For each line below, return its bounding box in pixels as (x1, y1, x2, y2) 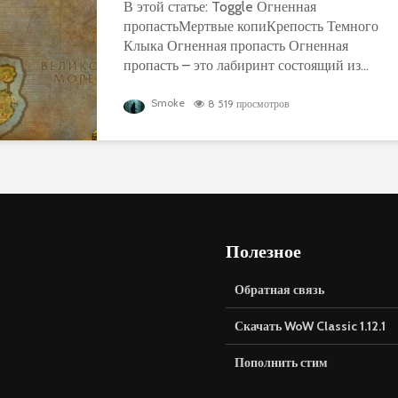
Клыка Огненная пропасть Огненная (123, 36, 348, 54)
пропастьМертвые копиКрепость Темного (123, 17, 378, 35)
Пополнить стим (235, 354, 328, 370)
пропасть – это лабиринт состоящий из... (123, 56, 369, 74)
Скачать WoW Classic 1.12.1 (235, 317, 386, 334)
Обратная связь (235, 281, 324, 298)
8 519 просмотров (208, 97, 290, 111)
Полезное (226, 239, 301, 261)
